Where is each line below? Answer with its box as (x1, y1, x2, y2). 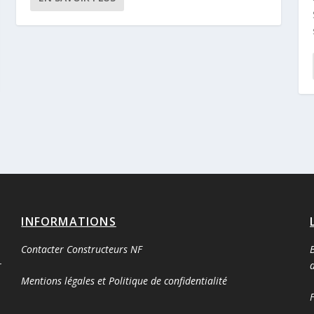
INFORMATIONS (21, 213, 116, 229)
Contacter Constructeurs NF (21, 242, 143, 256)
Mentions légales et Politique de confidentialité (21, 274, 228, 288)
